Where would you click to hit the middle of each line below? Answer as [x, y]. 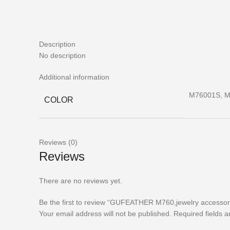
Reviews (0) [58, 142]
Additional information [74, 77]
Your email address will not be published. [105, 214]
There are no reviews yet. [81, 181]
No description [62, 55]
